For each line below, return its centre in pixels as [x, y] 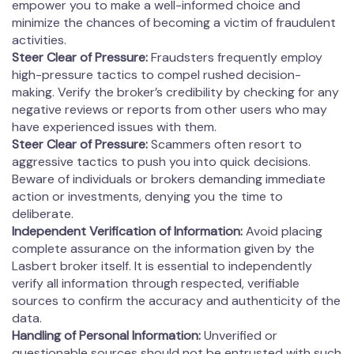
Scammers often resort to [226, 144]
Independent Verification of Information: [127, 231]
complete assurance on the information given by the [163, 248]
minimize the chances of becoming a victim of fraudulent [174, 22]
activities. [39, 40]
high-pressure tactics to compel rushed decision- [156, 74]
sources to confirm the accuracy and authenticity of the [176, 300]
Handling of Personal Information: [106, 335]
